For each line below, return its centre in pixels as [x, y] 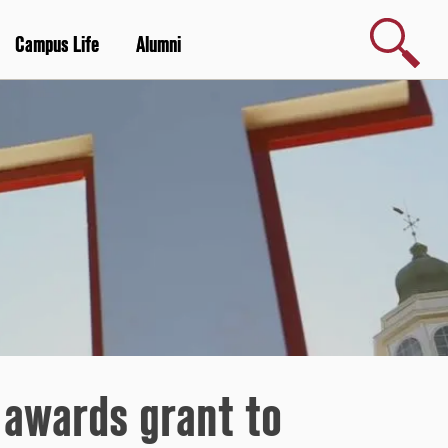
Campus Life [57, 45]
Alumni [159, 45]
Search [391, 24]
